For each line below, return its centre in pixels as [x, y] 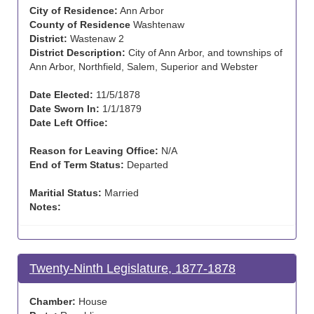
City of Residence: [74, 11]
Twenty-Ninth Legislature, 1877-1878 [132, 268]
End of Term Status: [77, 165]
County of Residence [80, 25]
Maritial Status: [66, 193]
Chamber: [53, 301]
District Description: [77, 53]
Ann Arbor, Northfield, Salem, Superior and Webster [144, 67]
